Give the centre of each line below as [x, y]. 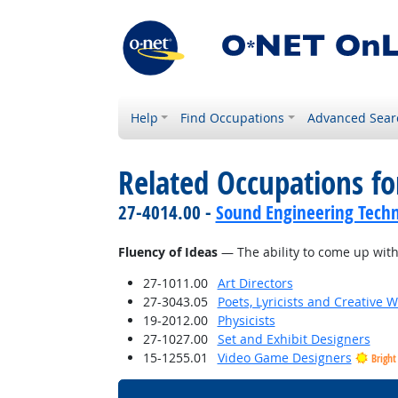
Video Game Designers [284, 358]
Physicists [246, 320]
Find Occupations [233, 118]
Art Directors [255, 283]
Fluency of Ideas [167, 252]
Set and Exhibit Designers [294, 339]
